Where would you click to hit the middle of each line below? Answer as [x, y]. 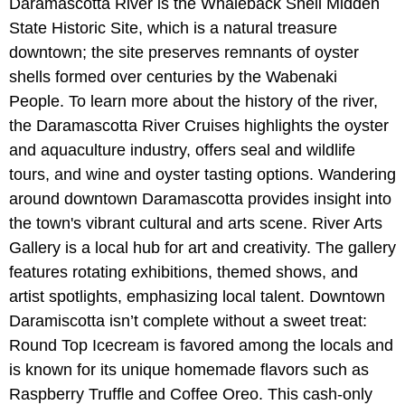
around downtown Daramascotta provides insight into [200, 199]
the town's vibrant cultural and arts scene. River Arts [196, 224]
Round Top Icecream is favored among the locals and [201, 346]
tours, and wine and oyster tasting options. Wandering [202, 175]
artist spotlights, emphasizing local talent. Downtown [197, 297]
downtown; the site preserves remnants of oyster [184, 53]
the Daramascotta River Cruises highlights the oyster [199, 126]
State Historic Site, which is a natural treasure [173, 28]
